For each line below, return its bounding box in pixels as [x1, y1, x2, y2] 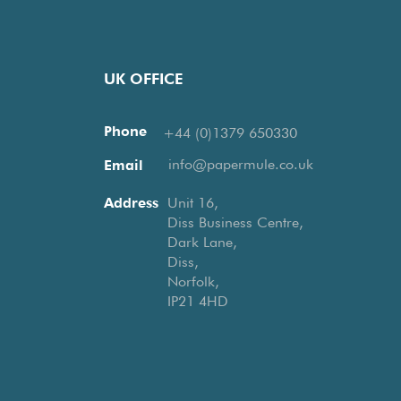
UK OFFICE [104, 69, 183, 88]
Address [104, 194, 158, 212]
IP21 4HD [167, 293, 228, 311]
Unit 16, [167, 194, 218, 212]
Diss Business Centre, [167, 214, 303, 232]
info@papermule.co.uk [168, 156, 313, 174]
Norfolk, [167, 273, 219, 291]
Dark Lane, [167, 234, 245, 252]
